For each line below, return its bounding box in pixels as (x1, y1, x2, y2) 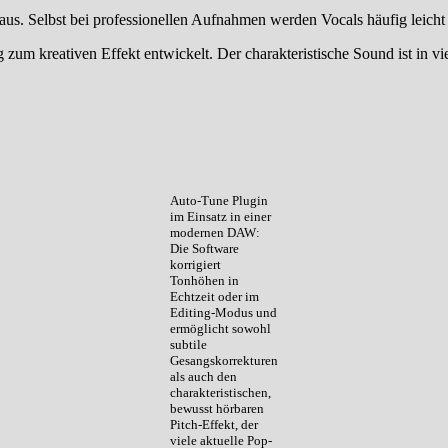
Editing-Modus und (170, 304, 277, 320)
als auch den (170, 368, 237, 384)
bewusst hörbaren (170, 400, 264, 416)
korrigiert (170, 256, 221, 272)
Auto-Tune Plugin (170, 192, 268, 208)
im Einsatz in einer (170, 208, 271, 224)
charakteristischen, (170, 384, 271, 400)
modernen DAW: (170, 224, 260, 240)
